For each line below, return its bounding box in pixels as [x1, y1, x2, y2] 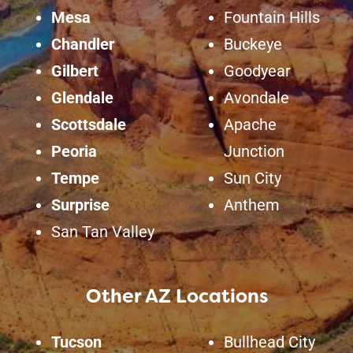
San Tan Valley [50, 222, 154, 242]
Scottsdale [50, 115, 126, 135]
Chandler [50, 35, 114, 54]
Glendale [50, 88, 113, 108]
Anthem [224, 195, 280, 215]
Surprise [50, 195, 110, 215]
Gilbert [50, 61, 98, 81]
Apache [224, 115, 277, 135]
